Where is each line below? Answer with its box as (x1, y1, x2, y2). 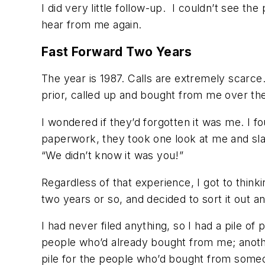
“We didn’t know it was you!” (41, 148, 184, 161)
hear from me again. (41, 18, 142, 31)
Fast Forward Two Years (41, 44, 192, 59)
